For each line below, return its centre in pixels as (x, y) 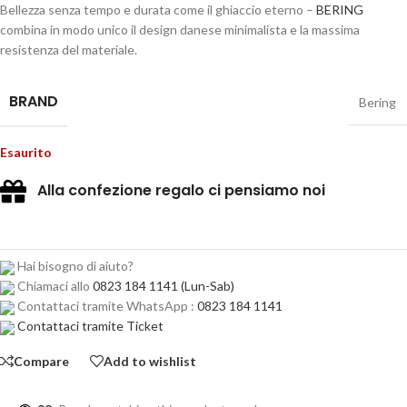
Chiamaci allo (54, 286)
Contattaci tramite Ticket (90, 326)
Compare (41, 361)
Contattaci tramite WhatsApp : (106, 306)
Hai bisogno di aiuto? (74, 266)
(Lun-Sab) (206, 286)
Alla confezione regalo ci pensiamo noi (176, 191)
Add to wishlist (150, 361)
